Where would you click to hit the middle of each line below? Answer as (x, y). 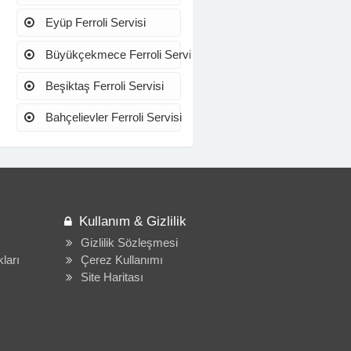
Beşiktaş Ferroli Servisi (103, 85)
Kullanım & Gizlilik (132, 221)
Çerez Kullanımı (121, 260)
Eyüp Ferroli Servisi (94, 23)
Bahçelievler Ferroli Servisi (112, 118)
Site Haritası (112, 277)
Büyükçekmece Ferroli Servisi (121, 54)
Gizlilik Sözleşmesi (129, 243)
